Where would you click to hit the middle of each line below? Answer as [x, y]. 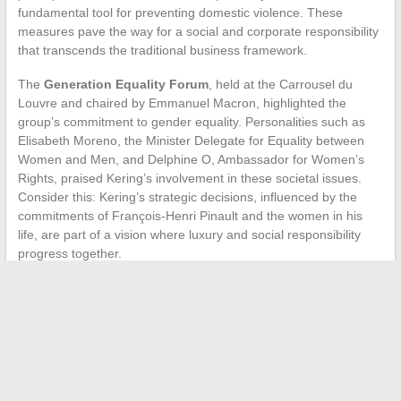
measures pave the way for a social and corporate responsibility [198, 31]
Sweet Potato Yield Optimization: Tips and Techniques [209, 361]
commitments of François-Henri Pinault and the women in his [190, 215]
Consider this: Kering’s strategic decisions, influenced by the [187, 196]
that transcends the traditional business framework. [162, 50]
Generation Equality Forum [126, 84]
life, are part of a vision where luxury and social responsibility [189, 234]
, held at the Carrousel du [280, 84]
